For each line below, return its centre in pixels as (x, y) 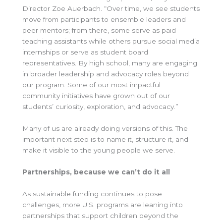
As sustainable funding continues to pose (92, 194)
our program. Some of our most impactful (91, 85)
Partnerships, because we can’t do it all (96, 172)
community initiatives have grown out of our (96, 96)
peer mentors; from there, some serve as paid (99, 30)
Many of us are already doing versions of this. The (105, 129)
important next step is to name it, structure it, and (105, 139)
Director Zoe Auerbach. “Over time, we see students (111, 9)
